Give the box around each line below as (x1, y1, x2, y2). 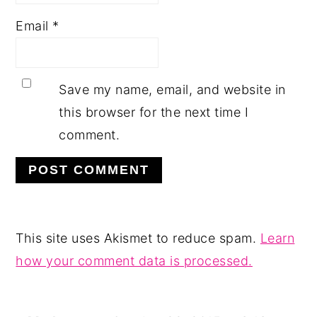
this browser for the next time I (59, 104, 249, 120)
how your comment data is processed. (16, 253, 253, 268)
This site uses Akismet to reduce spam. (16, 230, 260, 246)
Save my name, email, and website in (59, 81, 286, 97)
